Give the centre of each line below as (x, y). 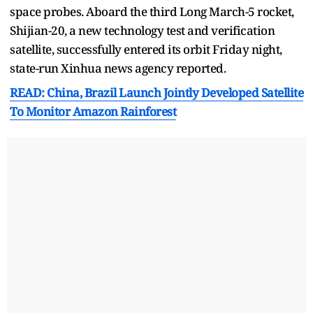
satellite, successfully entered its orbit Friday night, (146, 49)
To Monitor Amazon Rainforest (93, 111)
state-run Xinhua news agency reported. (118, 68)
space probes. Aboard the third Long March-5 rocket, (152, 11)
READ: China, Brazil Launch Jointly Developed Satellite (156, 92)
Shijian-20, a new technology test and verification (142, 30)
